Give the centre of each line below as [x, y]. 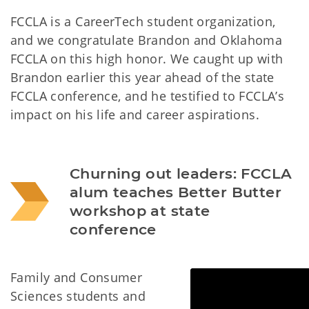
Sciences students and [78, 296]
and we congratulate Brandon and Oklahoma [147, 40]
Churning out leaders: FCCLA [181, 174]
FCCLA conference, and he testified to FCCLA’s [148, 96]
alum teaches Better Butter [176, 192]
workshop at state [140, 211]
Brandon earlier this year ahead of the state [142, 78]
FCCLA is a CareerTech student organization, [143, 22]
